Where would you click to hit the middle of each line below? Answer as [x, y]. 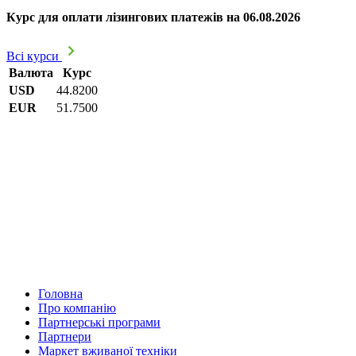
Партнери [65, 337]
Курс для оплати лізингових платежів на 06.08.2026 [153, 17]
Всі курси [34, 56]
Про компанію [77, 308]
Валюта [31, 73]
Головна [60, 294]
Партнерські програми [99, 323]
